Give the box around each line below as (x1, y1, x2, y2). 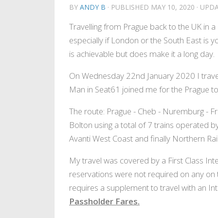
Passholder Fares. (69, 195, 140, 207)
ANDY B (80, 2, 106, 12)
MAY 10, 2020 (151, 2, 195, 12)
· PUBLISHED (108, 2, 151, 12)
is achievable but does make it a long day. (69, 48, 215, 59)
